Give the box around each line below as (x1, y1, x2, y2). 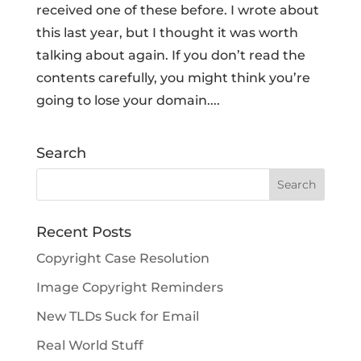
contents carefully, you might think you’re (35, 70, 310, 86)
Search (35, 144, 86, 163)
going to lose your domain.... (35, 93, 220, 109)
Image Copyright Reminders (35, 280, 223, 296)
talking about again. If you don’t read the (35, 48, 305, 64)
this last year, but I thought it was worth (35, 25, 298, 41)
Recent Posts (35, 223, 131, 242)
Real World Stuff (35, 338, 143, 354)
